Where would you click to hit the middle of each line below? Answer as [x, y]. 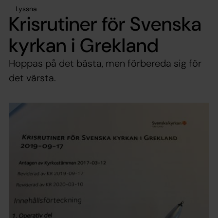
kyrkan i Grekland [84, 45]
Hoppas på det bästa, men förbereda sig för [105, 63]
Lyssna [26, 9]
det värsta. [32, 78]
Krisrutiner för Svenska [105, 24]
